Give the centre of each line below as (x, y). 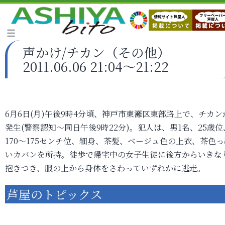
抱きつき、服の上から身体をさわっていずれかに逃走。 (105, 168)
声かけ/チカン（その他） (96, 52)
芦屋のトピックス (54, 194)
